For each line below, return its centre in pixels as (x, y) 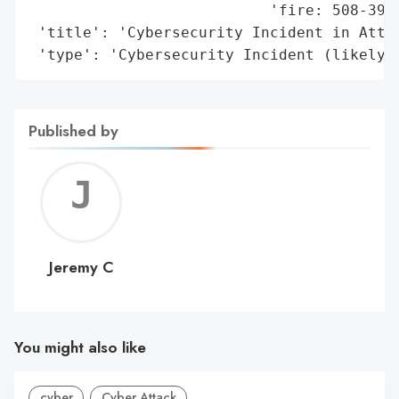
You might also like (80, 348)
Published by (73, 130)
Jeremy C (81, 267)
